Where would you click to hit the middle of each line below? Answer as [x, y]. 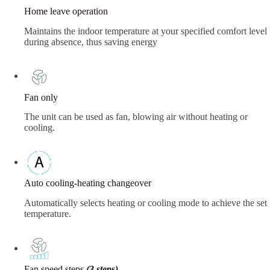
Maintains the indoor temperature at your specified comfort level [146, 31]
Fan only [41, 97]
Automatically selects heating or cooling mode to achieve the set [146, 203]
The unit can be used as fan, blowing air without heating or [136, 117]
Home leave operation [66, 11]
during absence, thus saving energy [91, 42]
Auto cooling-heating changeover [88, 183]
